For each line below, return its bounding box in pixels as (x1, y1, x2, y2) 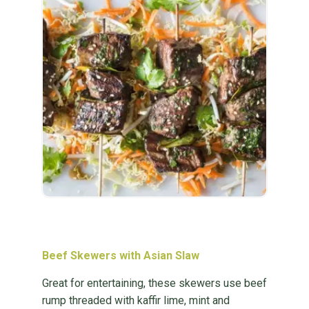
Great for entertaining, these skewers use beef (41, 277, 267, 290)
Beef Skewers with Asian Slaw (41, 249, 199, 262)
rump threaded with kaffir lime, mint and (41, 294, 230, 307)
